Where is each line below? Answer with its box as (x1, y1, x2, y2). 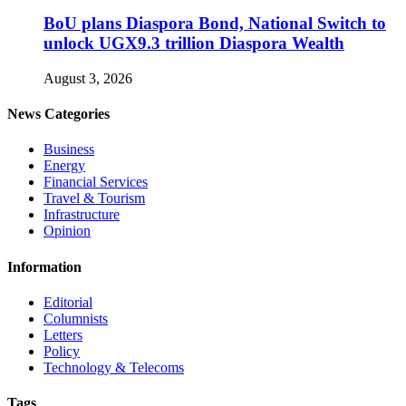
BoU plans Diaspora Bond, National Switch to (43, 14, 386, 34)
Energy (43, 158, 85, 174)
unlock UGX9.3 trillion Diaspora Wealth (43, 34, 344, 53)
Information (7, 258, 82, 275)
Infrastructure (43, 207, 120, 223)
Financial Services (43, 174, 148, 190)
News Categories (7, 106, 110, 122)
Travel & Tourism (43, 190, 145, 207)
